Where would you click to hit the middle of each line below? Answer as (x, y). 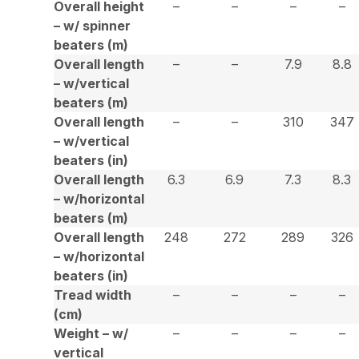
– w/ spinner (93, 25)
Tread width (93, 294)
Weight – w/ (91, 333)
